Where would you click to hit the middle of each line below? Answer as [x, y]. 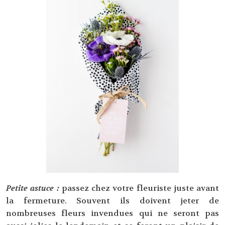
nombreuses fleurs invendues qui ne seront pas [113, 213]
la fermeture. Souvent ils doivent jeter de [113, 201]
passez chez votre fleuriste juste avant [140, 188]
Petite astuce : [33, 188]
